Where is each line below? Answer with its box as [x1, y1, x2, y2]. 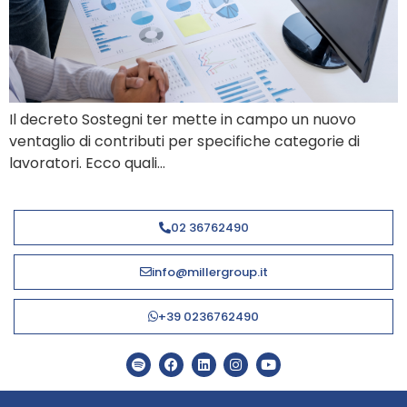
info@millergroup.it [151, 263, 268, 282]
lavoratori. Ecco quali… [9, 152, 165, 174]
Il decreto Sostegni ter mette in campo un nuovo [9, 108, 356, 130]
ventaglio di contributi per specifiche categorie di [9, 130, 360, 152]
